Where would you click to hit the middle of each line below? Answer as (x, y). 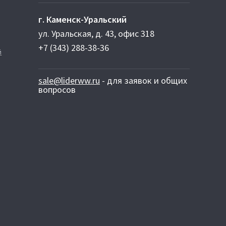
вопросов (57, 90)
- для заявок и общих (144, 80)
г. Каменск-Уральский (82, 19)
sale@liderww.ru (69, 80)
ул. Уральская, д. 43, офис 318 (96, 34)
